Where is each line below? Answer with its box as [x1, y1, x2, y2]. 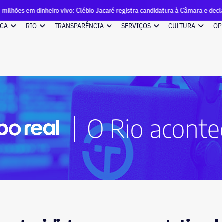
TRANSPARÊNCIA [55, 21, 104, 30]
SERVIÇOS [121, 21, 151, 30]
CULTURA [168, 21, 195, 30]
